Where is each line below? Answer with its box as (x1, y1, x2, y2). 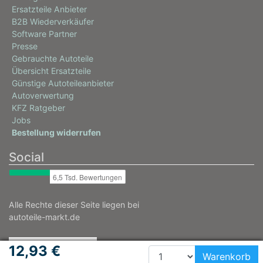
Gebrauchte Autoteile (12, 53, 93, 64)
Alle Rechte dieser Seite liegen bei (9, 200, 139, 210)
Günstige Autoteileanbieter (12, 78, 114, 89)
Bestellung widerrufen (12, 127, 101, 138)
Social (9, 150, 44, 165)
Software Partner (12, 29, 77, 39)
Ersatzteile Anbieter (12, 4, 87, 15)
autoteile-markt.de (9, 212, 80, 222)
